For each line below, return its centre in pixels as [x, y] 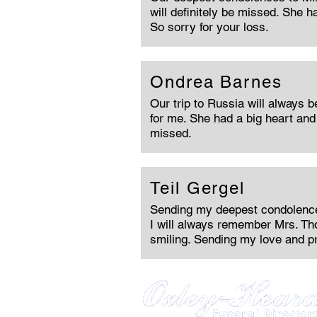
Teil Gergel [198, 188]
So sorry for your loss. [209, 27]
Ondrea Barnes [216, 82]
